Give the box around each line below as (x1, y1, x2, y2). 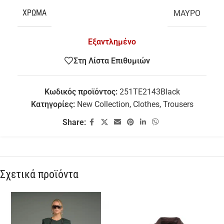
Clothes (132, 99, 159, 109)
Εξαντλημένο (88, 37, 136, 47)
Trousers (162, 99, 193, 109)
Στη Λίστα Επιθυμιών (73, 55, 150, 65)
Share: (62, 117, 86, 127)
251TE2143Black (119, 87, 180, 97)
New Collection (76, 99, 129, 109)
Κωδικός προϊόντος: (44, 87, 119, 97)
